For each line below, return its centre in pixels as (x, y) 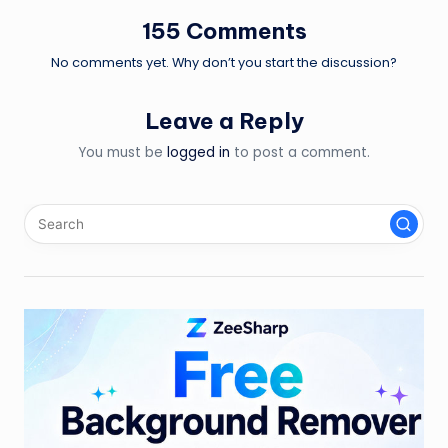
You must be (122, 153)
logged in (198, 153)
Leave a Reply (224, 120)
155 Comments (224, 30)
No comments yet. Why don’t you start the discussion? (224, 62)
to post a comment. (300, 153)
